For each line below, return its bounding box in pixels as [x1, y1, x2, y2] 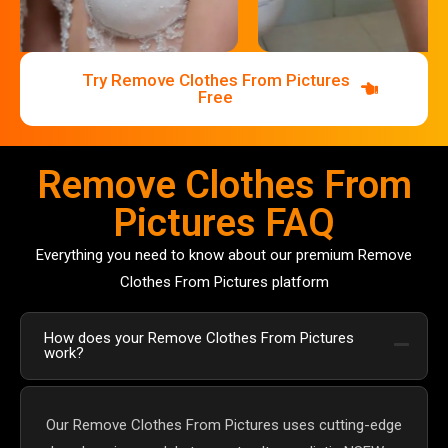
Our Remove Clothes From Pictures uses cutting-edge [46, 415, 402, 434]
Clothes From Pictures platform [119, 272, 329, 291]
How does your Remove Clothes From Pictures [44, 328, 354, 347]
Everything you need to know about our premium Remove [36, 245, 412, 264]
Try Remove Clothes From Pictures [81, 69, 350, 90]
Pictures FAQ [113, 200, 335, 245]
